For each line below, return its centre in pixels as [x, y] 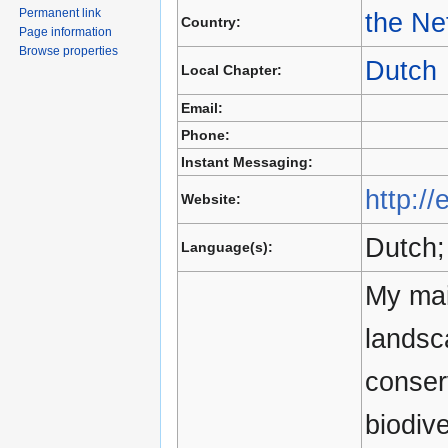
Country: [210, 22]
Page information [66, 31]
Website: [210, 199]
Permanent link [60, 12]
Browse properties [69, 50]
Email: [201, 108]
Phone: [205, 135]
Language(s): [226, 247]
